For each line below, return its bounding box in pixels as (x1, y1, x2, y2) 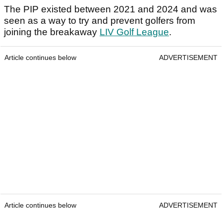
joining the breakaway (4, 27, 100, 38)
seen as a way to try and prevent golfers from (4, 15, 195, 26)
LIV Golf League (100, 27, 169, 38)
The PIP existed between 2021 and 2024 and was (4, 4, 217, 15)
